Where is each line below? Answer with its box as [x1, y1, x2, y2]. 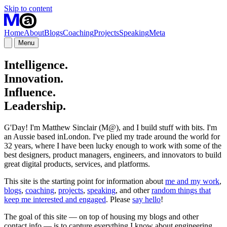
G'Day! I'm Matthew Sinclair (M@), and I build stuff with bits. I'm [4, 123, 217, 132]
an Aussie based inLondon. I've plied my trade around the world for [4, 132, 220, 141]
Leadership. [4, 99, 66, 112]
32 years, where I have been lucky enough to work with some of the [4, 141, 221, 150]
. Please [106, 195, 132, 204]
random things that [152, 185, 211, 195]
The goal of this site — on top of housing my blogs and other [4, 212, 199, 221]
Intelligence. [4, 58, 68, 71]
